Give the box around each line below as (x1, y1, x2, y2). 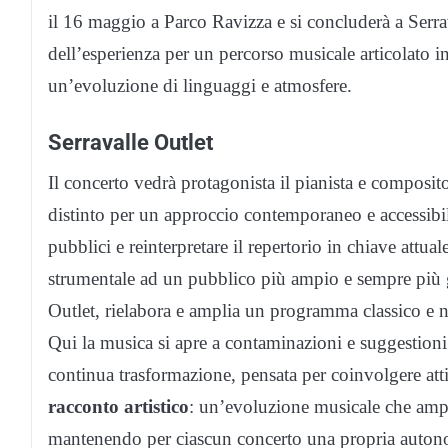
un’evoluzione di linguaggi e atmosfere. (48, 75, 352, 97)
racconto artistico (48, 396, 189, 418)
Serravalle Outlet (48, 129, 213, 156)
